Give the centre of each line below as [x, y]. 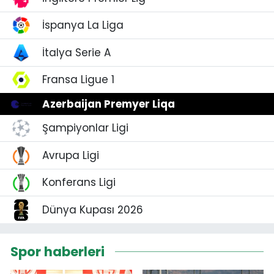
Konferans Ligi [79, 183]
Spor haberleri [57, 251]
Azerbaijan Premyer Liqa [109, 104]
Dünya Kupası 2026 [93, 209]
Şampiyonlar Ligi [85, 128]
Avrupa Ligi [71, 155]
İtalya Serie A [76, 52]
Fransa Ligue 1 [78, 80]
